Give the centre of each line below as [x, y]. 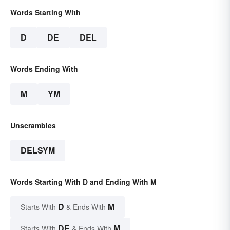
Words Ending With [44, 69]
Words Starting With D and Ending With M [83, 182]
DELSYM [38, 150]
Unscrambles [33, 126]
